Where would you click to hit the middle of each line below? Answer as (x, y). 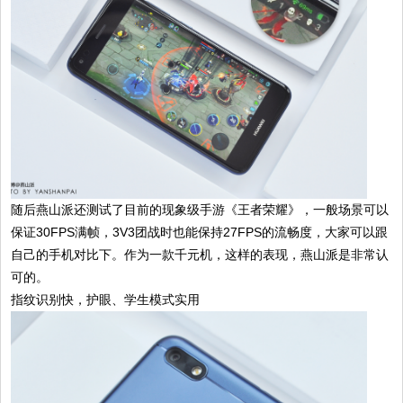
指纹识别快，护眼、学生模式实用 (106, 300)
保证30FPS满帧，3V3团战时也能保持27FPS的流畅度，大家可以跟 (200, 233)
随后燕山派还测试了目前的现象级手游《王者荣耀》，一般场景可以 (200, 210)
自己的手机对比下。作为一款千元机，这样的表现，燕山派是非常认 (200, 255)
